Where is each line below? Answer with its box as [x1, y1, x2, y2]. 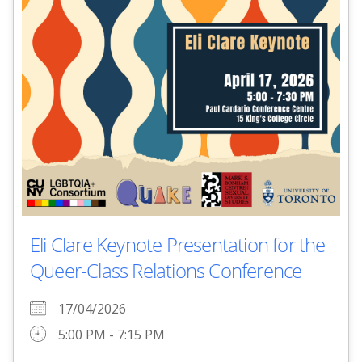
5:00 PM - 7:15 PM [58, 325, 165, 343]
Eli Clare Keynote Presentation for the [30, 230, 326, 258]
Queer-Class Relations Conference [30, 256, 302, 284]
